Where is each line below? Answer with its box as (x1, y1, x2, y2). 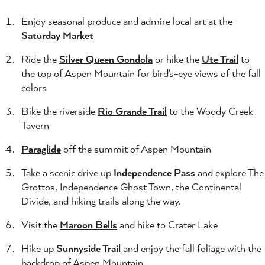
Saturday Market (21, 28, 93, 43)
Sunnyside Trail (56, 241, 121, 256)
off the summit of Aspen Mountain (61, 142, 211, 156)
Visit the (21, 218, 60, 232)
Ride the (21, 52, 59, 66)
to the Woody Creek (167, 104, 253, 118)
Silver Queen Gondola (59, 52, 153, 66)
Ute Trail (202, 52, 238, 66)
